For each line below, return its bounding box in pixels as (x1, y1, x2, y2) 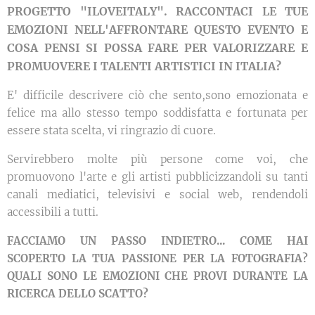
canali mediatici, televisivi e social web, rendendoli (7, 188, 308, 202)
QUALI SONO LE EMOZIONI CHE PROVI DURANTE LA (7, 269, 308, 283)
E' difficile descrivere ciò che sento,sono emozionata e (7, 89, 308, 103)
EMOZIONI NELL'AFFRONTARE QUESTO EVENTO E (7, 22, 308, 37)
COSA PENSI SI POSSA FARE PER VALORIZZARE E (7, 41, 308, 56)
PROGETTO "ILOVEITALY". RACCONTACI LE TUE (7, 4, 308, 19)
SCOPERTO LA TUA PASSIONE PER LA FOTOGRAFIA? (7, 252, 308, 266)
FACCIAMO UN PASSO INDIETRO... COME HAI (7, 234, 308, 248)
